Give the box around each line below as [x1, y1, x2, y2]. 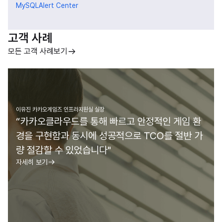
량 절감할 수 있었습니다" [16, 144, 111, 156]
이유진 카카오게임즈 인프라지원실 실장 [16, 106, 105, 113]
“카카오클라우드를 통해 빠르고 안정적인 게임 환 [16, 115, 201, 127]
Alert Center [39, 1, 78, 9]
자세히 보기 [16, 158, 48, 166]
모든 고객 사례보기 [8, 47, 67, 56]
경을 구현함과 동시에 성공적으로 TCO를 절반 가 [16, 130, 203, 142]
